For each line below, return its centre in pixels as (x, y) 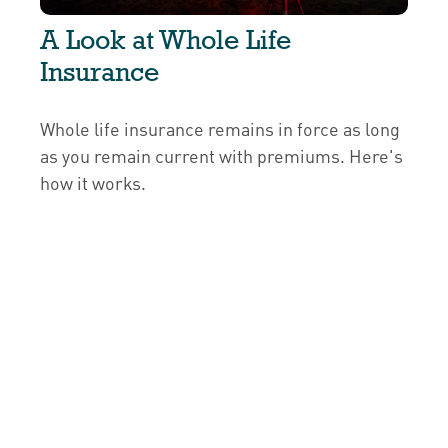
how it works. (93, 182)
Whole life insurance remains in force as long (220, 128)
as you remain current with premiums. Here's (221, 155)
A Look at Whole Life (165, 39)
